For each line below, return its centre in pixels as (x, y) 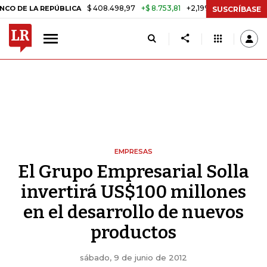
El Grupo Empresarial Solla (133, 172)
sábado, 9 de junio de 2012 (133, 257)
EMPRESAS (133, 151)
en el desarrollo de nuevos (133, 212)
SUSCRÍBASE (237, 9)
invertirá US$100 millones (133, 192)
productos (133, 232)
